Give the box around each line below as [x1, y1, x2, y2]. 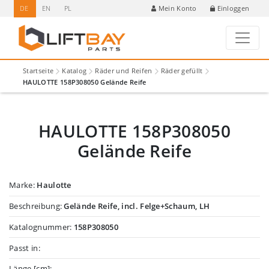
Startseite [23, 65, 54, 75]
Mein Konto [158, 4, 197, 13]
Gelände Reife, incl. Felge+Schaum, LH [64, 200, 210, 211]
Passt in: [9, 242, 40, 253]
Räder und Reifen [95, 65, 153, 75]
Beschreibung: [9, 200, 64, 211]
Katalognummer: [9, 221, 74, 232]
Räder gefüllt [160, 65, 203, 75]
